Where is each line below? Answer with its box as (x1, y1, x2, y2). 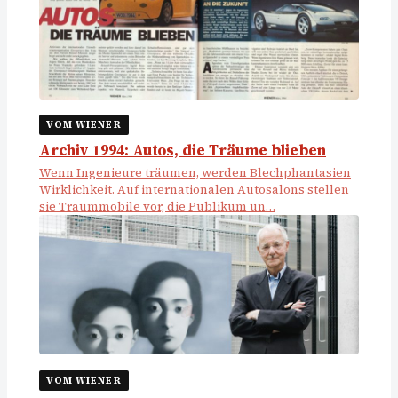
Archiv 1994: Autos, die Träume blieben (39, 139, 326, 161)
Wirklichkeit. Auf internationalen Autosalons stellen (39, 180, 349, 198)
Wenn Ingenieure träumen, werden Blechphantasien (39, 163, 351, 181)
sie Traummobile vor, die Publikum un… (39, 197, 275, 215)
